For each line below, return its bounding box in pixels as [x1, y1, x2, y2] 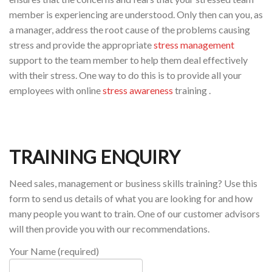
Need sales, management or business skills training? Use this [9, 177, 257, 189]
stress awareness [103, 84, 173, 96]
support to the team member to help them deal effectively [9, 53, 248, 66]
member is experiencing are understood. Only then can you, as [9, 8, 263, 20]
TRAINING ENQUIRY [9, 146, 180, 168]
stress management [154, 38, 234, 50]
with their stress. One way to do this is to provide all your [9, 69, 242, 81]
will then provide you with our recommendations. [9, 222, 209, 234]
